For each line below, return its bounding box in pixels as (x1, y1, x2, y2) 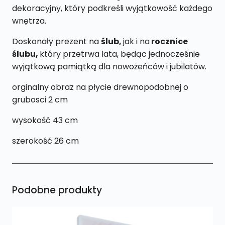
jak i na (123, 35, 150, 47)
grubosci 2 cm (12, 93, 68, 105)
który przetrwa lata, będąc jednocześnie (40, 48, 200, 60)
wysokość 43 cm (12, 114, 78, 126)
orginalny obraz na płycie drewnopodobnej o (12, 81, 188, 93)
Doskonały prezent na (12, 35, 101, 47)
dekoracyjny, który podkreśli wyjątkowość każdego (12, 2, 212, 14)
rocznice (150, 35, 188, 47)
